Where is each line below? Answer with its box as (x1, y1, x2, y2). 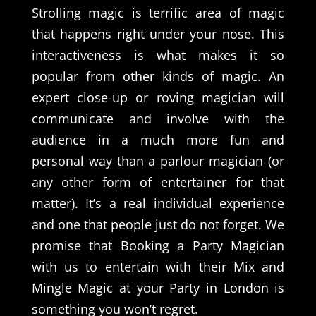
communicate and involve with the (31, 109, 285, 127)
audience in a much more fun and (31, 130, 285, 148)
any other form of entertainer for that (31, 173, 285, 190)
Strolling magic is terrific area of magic (31, 4, 285, 21)
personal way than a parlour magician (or (31, 152, 285, 169)
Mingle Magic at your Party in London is (31, 279, 285, 296)
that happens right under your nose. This (31, 25, 285, 42)
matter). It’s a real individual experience (31, 194, 285, 212)
